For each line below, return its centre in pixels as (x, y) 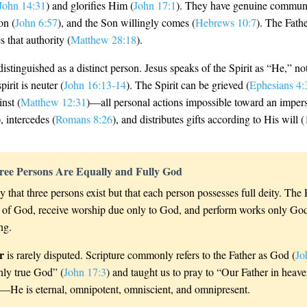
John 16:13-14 (95, 85)
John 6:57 (36, 22)
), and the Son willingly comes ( (126, 22)
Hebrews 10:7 (226, 22)
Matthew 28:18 (103, 39)
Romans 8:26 (84, 119)
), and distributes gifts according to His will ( (208, 119)
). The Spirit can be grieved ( (188, 85)
